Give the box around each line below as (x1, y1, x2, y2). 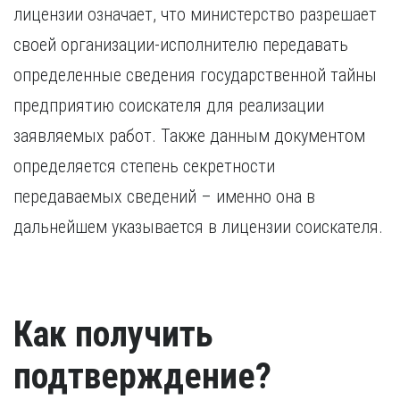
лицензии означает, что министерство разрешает (13, 4, 377, 25)
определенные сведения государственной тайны (13, 64, 377, 86)
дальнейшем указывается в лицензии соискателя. (13, 216, 383, 237)
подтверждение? (13, 355, 271, 397)
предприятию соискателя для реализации (13, 95, 324, 116)
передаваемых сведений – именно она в (13, 186, 315, 207)
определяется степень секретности (13, 155, 275, 177)
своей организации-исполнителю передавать (13, 34, 348, 55)
